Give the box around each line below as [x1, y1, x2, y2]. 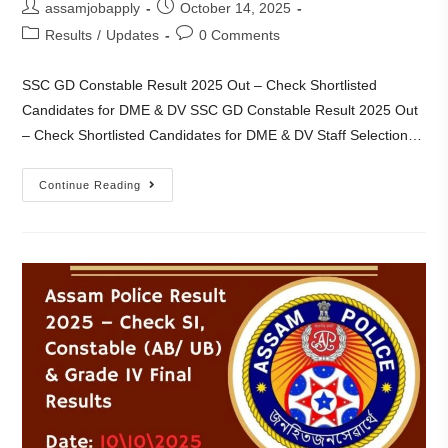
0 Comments [199, 26, 281, 43]
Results [45, 26, 93, 43]
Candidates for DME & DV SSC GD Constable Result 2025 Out [22, 101, 419, 118]
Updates [106, 26, 160, 43]
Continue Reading [39, 178, 142, 191]
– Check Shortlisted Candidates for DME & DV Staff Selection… [22, 126, 423, 143]
